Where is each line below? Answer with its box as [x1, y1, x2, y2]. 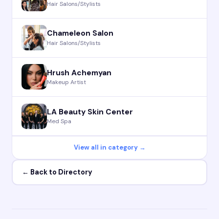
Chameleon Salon [47, 28, 114, 39]
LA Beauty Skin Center [47, 107, 133, 117]
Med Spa [47, 117, 72, 126]
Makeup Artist [47, 78, 87, 87]
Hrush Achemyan [47, 67, 112, 78]
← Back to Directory [22, 168, 92, 177]
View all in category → [73, 143, 146, 152]
